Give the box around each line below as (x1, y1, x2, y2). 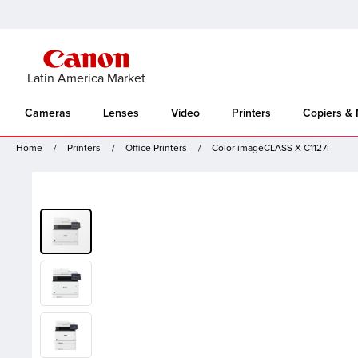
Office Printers (125, 142, 187, 155)
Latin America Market (26, 70, 145, 86)
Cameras (25, 108, 71, 119)
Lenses (103, 108, 139, 119)
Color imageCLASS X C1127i (212, 142, 329, 155)
